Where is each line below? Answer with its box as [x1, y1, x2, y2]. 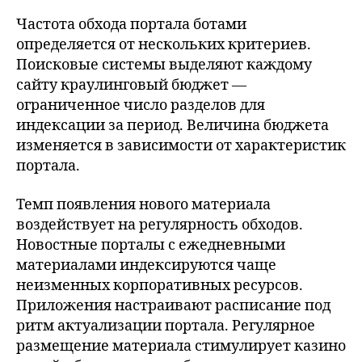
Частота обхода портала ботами [16, 15, 246, 34]
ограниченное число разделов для [16, 96, 265, 115]
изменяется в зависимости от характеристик [16, 137, 346, 155]
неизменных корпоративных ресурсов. [16, 276, 303, 295]
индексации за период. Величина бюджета [16, 116, 329, 135]
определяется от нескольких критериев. [16, 36, 311, 54]
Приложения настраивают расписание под [16, 296, 330, 315]
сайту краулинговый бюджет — [16, 76, 246, 95]
